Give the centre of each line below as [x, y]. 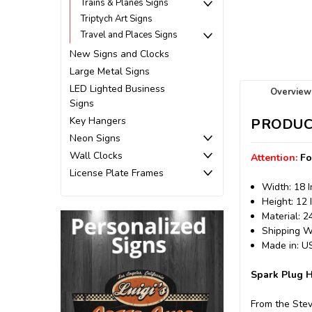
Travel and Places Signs [129, 35]
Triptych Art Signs [117, 19]
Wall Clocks [96, 155]
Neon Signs [95, 138]
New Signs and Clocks [119, 54]
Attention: [276, 158]
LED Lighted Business [117, 88]
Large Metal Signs [110, 71]
